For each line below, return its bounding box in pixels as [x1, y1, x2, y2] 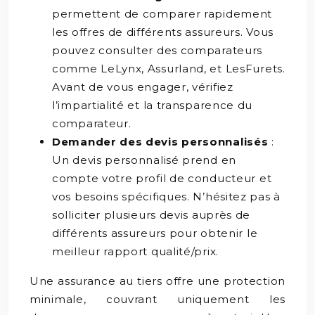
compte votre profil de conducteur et [52, 171, 272, 185]
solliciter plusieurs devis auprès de [52, 207, 251, 221]
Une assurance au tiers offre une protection [30, 274, 285, 288]
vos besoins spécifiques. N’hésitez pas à [52, 189, 281, 203]
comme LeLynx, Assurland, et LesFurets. [52, 61, 285, 75]
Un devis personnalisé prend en [52, 153, 236, 167]
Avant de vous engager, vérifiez [52, 79, 233, 94]
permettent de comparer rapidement [52, 6, 273, 20]
